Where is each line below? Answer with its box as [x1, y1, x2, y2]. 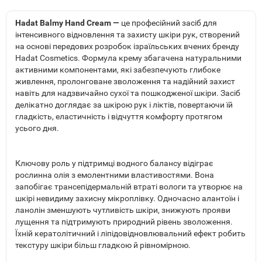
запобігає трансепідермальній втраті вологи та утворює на [15, 182, 243, 192]
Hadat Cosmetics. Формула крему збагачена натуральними [15, 53, 242, 63]
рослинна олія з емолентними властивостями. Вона [15, 170, 214, 180]
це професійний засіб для [119, 18, 217, 28]
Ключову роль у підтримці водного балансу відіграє [15, 158, 213, 168]
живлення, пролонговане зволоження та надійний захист [15, 77, 235, 87]
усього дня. [15, 123, 59, 133]
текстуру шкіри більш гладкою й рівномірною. [15, 240, 191, 250]
